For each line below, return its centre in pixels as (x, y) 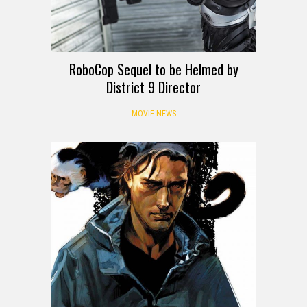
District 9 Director (153, 87)
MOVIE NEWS (153, 113)
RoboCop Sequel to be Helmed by (153, 69)
